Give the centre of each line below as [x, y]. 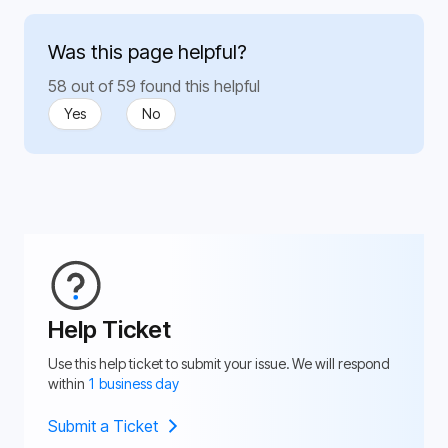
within [68, 383]
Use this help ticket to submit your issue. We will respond [219, 363]
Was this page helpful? [147, 51]
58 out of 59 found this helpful [154, 85]
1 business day [133, 383]
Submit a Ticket [103, 425]
